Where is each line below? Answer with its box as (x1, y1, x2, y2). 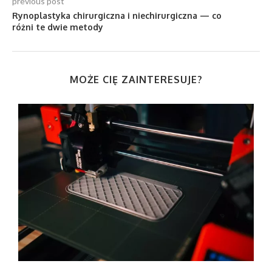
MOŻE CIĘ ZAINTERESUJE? (69, 73, 203, 86)
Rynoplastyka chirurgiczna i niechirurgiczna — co (12, 10, 222, 21)
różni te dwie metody (12, 22, 103, 33)
